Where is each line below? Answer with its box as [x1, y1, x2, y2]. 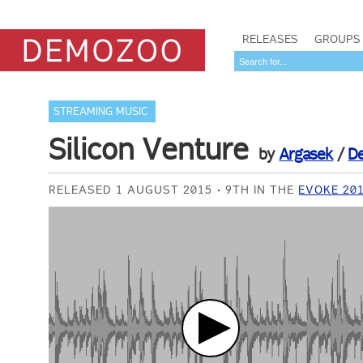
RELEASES [242, 32, 298, 46]
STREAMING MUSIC [53, 105, 148, 118]
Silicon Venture [49, 131, 250, 167]
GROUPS [314, 32, 361, 46]
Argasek [279, 144, 334, 164]
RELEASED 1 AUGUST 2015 [49, 182, 213, 197]
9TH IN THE [225, 182, 299, 197]
